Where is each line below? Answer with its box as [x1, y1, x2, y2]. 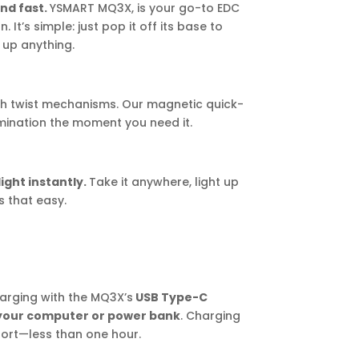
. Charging [180, 308, 241, 325]
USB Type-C [133, 289, 208, 306]
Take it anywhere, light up [89, 174, 240, 191]
